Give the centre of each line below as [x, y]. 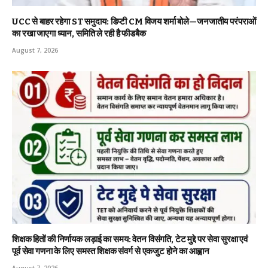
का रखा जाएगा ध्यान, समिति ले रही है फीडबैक [79, 34]
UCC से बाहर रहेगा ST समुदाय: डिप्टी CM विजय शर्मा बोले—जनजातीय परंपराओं [134, 22]
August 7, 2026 [35, 51]
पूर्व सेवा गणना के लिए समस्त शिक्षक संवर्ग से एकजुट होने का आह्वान [111, 252]
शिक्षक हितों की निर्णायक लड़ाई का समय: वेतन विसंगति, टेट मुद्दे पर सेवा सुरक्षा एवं [130, 240]
